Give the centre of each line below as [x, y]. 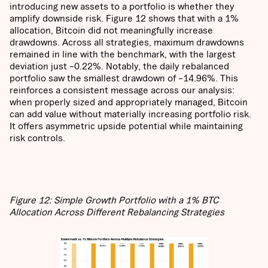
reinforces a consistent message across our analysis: [122, 90]
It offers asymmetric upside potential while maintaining [126, 126]
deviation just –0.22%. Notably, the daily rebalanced [119, 66]
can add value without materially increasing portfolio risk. [130, 114]
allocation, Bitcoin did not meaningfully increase [111, 30]
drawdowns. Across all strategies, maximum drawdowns [127, 42]
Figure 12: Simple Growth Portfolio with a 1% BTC [114, 200]
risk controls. [37, 138]
